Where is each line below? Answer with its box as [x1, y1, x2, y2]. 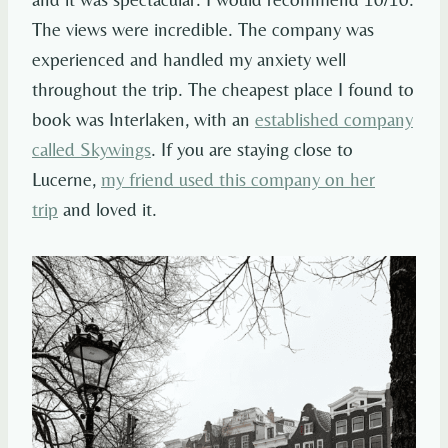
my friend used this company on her [101, 168, 375, 191]
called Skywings [32, 138, 151, 161]
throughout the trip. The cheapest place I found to [32, 78, 414, 101]
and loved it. [58, 198, 157, 221]
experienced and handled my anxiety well [32, 48, 346, 71]
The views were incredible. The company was [32, 18, 374, 41]
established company [255, 108, 413, 131]
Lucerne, [32, 168, 101, 191]
